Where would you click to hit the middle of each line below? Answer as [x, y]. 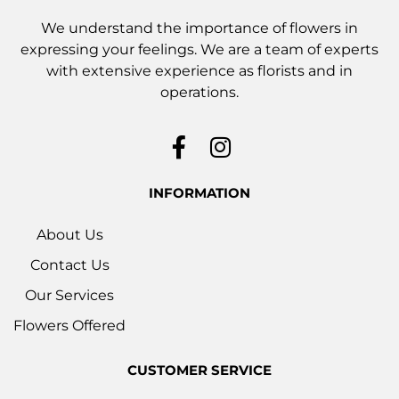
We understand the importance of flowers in [199, 28]
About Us [69, 234]
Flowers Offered [69, 325]
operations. [199, 92]
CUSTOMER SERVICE [199, 370]
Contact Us [69, 265]
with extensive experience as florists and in [199, 70]
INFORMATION [199, 192]
